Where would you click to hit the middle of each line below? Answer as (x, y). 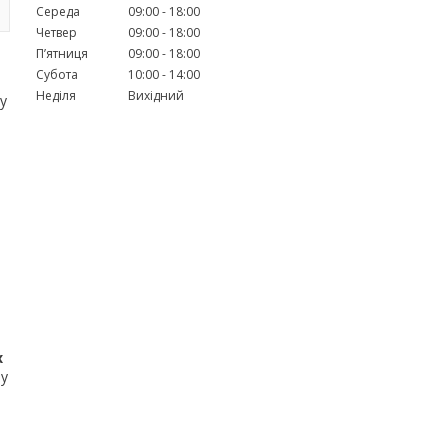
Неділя (56, 95)
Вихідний (156, 95)
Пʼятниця (62, 53)
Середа (58, 11)
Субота (57, 74)
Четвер (56, 32)
